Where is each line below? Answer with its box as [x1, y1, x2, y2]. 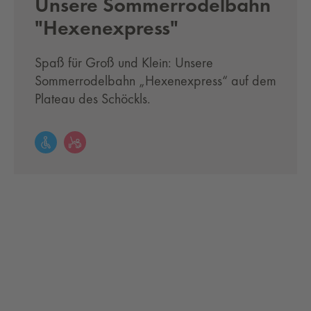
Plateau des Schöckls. [35, 90, 151, 108]
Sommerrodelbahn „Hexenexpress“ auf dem [35, 72, 276, 90]
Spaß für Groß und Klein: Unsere [35, 53, 213, 72]
